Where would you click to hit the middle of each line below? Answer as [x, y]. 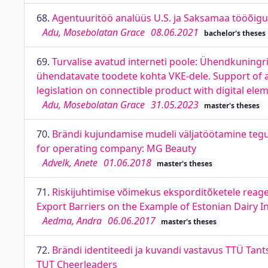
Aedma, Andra [72, 221]
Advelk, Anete [70, 163]
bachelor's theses [234, 33]
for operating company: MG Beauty [116, 148]
